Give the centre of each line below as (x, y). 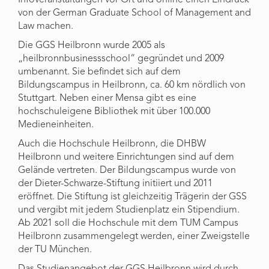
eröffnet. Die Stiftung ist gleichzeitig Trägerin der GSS (132, 197)
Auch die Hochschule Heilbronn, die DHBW (112, 144)
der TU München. (55, 250)
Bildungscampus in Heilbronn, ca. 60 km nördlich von (132, 85)
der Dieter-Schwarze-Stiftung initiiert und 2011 (115, 184)
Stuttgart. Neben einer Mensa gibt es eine (107, 98)
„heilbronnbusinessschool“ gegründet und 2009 (121, 59)
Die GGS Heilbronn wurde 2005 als (92, 46)
